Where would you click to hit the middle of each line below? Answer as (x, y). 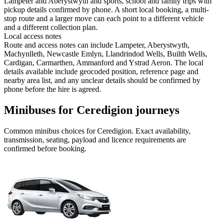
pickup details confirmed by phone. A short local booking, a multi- (106, 10)
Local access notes (33, 36)
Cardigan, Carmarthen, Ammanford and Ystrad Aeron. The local (104, 63)
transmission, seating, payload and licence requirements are (95, 140)
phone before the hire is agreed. (53, 89)
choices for (78, 131)
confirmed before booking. (45, 149)
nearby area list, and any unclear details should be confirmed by (102, 81)
